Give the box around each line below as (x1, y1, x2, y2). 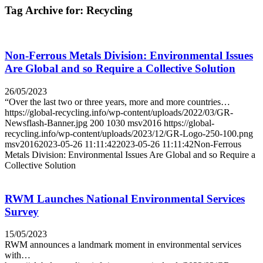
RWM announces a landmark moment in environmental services (5, 240, 241, 250)
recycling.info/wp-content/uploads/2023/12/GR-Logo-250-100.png (5, 128, 253, 139)
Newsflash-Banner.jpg (5, 117, 87, 128)
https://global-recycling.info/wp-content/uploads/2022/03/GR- (5, 107, 233, 117)
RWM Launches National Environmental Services (5, 192, 245, 205)
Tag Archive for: (5, 4, 86, 16)
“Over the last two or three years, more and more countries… (5, 96, 230, 107)
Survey (5, 205, 39, 218)
